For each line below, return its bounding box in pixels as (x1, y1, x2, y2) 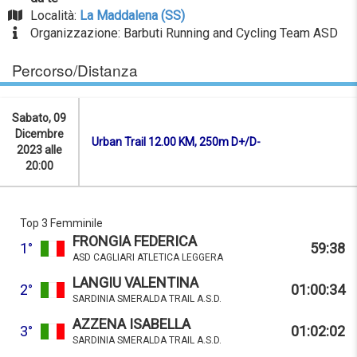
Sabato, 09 (12, 112, 66, 125)
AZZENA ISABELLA (73, 316, 190, 333)
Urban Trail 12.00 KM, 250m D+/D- (92, 135, 261, 149)
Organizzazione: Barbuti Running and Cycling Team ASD (29, 25, 338, 41)
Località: (29, 8, 80, 24)
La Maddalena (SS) (79, 8, 185, 24)
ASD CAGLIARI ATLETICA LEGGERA (73, 252, 223, 264)
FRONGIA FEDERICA (73, 233, 197, 250)
